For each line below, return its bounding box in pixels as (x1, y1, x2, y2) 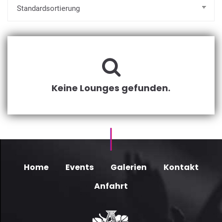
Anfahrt (94, 180, 128, 192)
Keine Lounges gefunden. (52, 82, 170, 94)
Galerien (110, 162, 147, 173)
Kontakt (163, 162, 199, 173)
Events (65, 162, 94, 173)
